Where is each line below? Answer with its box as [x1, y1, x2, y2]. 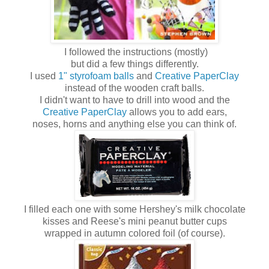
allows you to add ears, [126, 106, 227, 117]
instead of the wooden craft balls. [65, 82, 204, 93]
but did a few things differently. [70, 58, 199, 69]
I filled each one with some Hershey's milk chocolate [23, 204, 246, 214]
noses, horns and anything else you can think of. [32, 118, 237, 129]
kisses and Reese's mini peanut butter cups [42, 216, 227, 226]
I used [30, 70, 58, 81]
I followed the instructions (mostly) [61, 46, 208, 57]
